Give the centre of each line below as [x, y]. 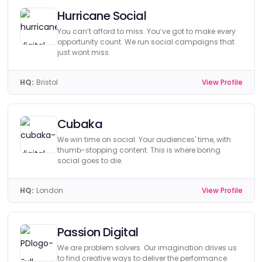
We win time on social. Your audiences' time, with [144, 139]
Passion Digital [98, 232]
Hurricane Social [101, 16]
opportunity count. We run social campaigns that [146, 42]
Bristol [47, 82]
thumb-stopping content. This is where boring [139, 150]
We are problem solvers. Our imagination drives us [147, 248]
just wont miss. [84, 52]
